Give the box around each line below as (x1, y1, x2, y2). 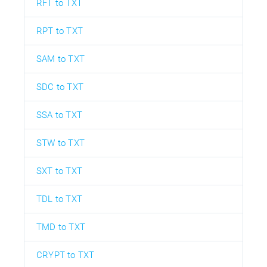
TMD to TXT (36, 221, 85, 232)
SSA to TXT (36, 109, 82, 120)
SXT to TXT (36, 165, 82, 176)
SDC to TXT (36, 81, 83, 92)
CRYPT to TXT (36, 249, 95, 260)
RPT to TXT (36, 25, 83, 36)
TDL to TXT (36, 193, 82, 204)
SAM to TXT (36, 53, 85, 64)
